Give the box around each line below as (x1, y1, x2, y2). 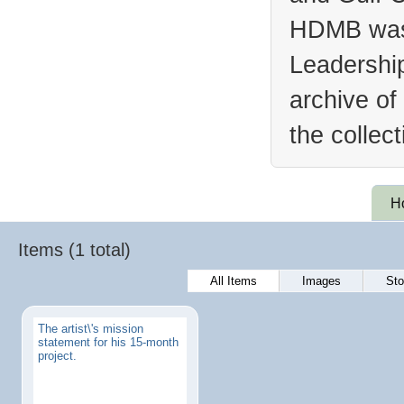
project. (38, 349, 77, 363)
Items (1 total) (18, 240, 131, 260)
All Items (209, 274, 257, 288)
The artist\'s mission (38, 322, 143, 335)
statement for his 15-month (38, 335, 179, 349)
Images (301, 274, 341, 288)
